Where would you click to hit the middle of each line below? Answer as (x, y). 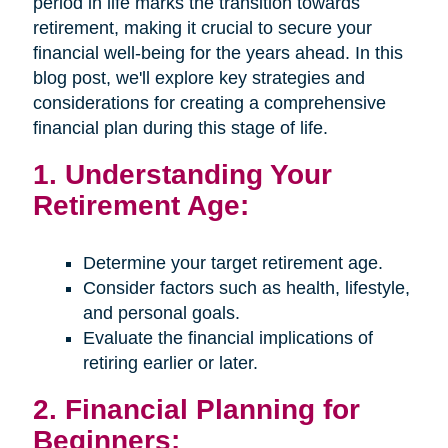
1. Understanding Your (182, 173)
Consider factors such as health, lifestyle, (246, 287)
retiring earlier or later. (170, 362)
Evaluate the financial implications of (227, 337)
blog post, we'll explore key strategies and (198, 77)
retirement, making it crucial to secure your (202, 27)
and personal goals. (161, 312)
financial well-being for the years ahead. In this (217, 52)
